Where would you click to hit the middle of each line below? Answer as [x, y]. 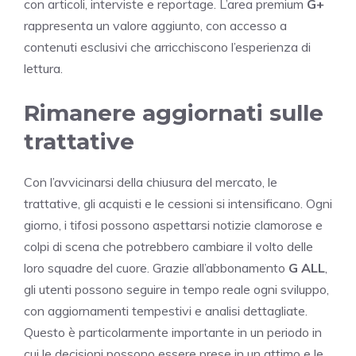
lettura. [43, 68]
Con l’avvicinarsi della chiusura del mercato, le [151, 182]
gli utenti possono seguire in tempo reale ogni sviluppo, [176, 289]
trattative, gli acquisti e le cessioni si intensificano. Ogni [178, 203]
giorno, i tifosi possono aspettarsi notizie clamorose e [173, 224]
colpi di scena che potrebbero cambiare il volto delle [168, 246]
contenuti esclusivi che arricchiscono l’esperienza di [167, 46]
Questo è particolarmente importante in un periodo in [173, 332]
